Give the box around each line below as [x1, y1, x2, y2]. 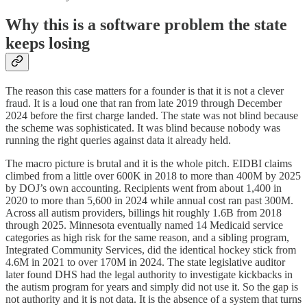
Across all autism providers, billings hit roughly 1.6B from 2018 [5, 206, 282, 219]
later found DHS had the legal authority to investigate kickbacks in [5, 268, 293, 280]
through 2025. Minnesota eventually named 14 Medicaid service [5, 219, 283, 231]
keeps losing [5, 34, 90, 52]
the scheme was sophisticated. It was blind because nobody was [5, 121, 280, 134]
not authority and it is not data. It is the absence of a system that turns [5, 293, 302, 305]
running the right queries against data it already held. [5, 134, 231, 146]
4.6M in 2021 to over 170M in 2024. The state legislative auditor [5, 256, 285, 268]
